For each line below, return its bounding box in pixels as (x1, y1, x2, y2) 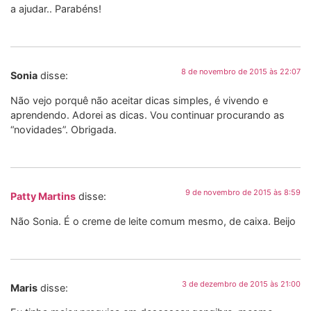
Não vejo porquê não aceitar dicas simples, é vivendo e (10, 94, 268, 106)
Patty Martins (10, 190, 76, 203)
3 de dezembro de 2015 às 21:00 (182, 278, 301, 289)
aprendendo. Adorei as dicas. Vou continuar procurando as (10, 108, 285, 121)
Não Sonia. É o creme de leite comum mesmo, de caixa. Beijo (10, 215, 296, 227)
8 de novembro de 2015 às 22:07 (181, 67, 301, 77)
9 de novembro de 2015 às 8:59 (185, 187, 301, 198)
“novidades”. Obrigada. (10, 123, 117, 135)
